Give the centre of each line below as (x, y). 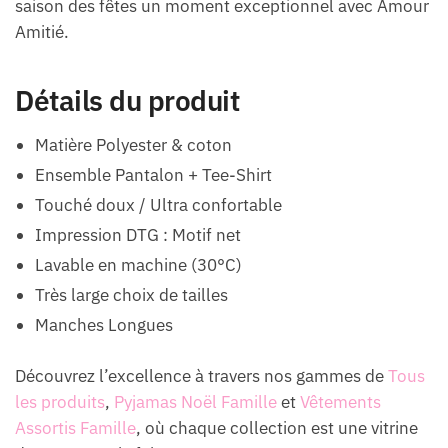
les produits (60, 401)
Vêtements (340, 401)
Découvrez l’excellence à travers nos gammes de (201, 375)
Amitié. (42, 32)
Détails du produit (127, 101)
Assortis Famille (75, 427)
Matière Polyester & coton (133, 144)
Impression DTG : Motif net (138, 234)
